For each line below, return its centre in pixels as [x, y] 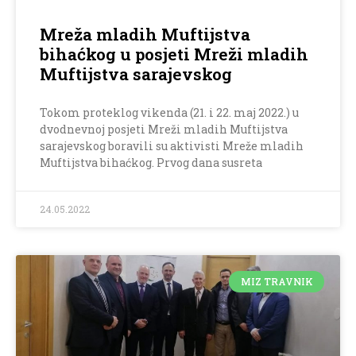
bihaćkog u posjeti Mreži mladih [174, 54]
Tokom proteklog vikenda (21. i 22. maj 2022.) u [169, 113]
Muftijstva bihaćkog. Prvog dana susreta [151, 163]
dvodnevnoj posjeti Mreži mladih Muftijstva [164, 130]
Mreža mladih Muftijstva [145, 35]
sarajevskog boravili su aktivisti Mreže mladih [172, 146]
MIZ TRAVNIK [277, 282]
